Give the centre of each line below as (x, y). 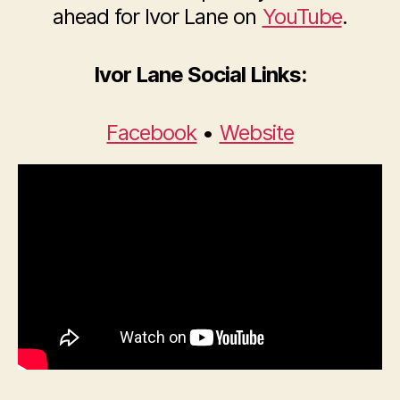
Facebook (152, 133)
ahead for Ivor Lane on (158, 17)
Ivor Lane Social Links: (200, 75)
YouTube (302, 17)
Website (256, 133)
